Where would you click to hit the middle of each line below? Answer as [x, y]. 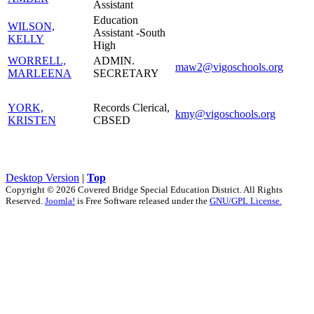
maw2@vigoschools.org [229, 67]
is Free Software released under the [142, 200]
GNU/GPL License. [246, 200]
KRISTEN [32, 120]
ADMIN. [114, 60]
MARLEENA [40, 73]
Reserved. [25, 200]
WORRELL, [37, 60]
